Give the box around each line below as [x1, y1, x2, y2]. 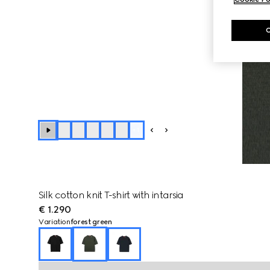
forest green [70, 218, 112, 226]
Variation [39, 218, 71, 226]
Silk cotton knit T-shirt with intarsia [39, 189, 184, 201]
